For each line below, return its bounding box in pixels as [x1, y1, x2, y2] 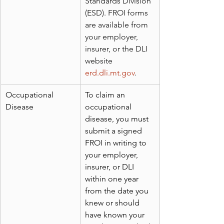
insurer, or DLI [85, 162, 136, 172]
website [85, 56, 114, 66]
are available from [85, 20, 150, 30]
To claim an [85, 90, 127, 100]
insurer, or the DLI [85, 44, 149, 54]
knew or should [85, 198, 141, 208]
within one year [85, 174, 140, 184]
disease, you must [85, 114, 150, 124]
